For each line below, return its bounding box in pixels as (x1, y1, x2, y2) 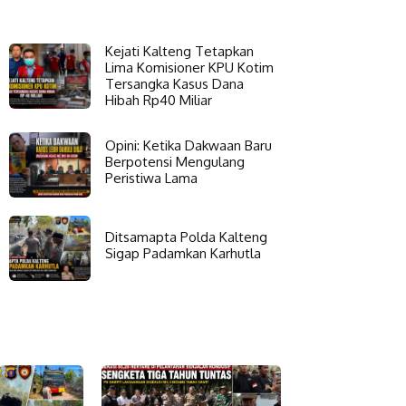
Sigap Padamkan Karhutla (105, 244, 261, 262)
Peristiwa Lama (105, 169, 198, 187)
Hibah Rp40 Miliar (105, 91, 212, 109)
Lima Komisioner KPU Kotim (105, 58, 274, 76)
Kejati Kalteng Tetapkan (105, 42, 254, 60)
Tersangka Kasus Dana (105, 74, 244, 92)
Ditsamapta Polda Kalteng (105, 227, 267, 246)
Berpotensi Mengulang (105, 152, 245, 170)
